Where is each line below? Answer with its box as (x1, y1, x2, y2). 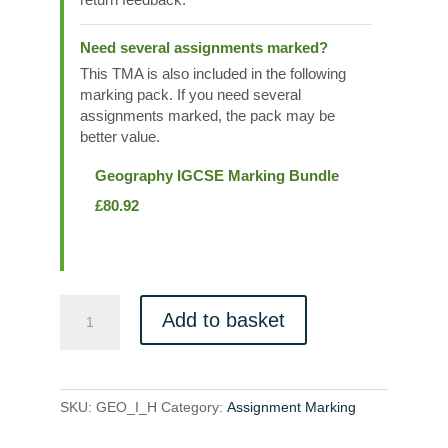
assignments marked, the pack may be (79, 107, 335, 125)
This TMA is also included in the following (79, 65, 346, 83)
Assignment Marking (226, 399, 356, 416)
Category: (160, 399, 227, 416)
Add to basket (161, 309, 285, 332)
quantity (58, 320, 116, 337)
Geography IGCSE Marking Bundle (94, 167, 339, 185)
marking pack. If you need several (79, 86, 301, 104)
